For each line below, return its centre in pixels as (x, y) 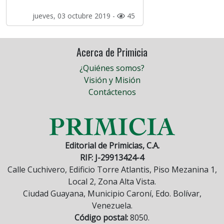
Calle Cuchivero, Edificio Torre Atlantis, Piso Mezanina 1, (112, 170)
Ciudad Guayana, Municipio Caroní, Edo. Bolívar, (112, 194)
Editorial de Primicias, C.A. (112, 146)
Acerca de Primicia (112, 52)
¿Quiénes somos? (112, 68)
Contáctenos (112, 92)
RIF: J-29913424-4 (112, 158)
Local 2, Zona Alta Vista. (112, 182)
